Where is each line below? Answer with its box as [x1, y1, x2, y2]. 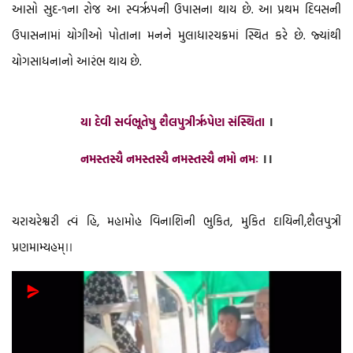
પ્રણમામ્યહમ [12, 239, 65, 256]
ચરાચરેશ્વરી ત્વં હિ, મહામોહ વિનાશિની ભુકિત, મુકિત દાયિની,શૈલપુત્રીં [12, 213, 341, 230]
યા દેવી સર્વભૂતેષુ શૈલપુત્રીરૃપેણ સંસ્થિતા [80, 113, 268, 131]
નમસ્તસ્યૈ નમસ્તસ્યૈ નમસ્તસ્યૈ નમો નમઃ [80, 150, 262, 168]
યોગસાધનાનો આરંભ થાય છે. [12, 53, 141, 70]
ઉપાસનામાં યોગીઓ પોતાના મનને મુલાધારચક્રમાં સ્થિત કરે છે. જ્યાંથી [12, 27, 341, 44]
